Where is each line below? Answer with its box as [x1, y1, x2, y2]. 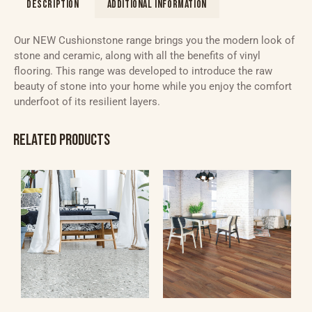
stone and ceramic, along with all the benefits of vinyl [14, 49, 260, 62]
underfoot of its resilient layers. [14, 95, 160, 108]
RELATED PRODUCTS [13, 130, 110, 150]
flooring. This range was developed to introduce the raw [14, 64, 272, 77]
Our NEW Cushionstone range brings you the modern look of [14, 33, 295, 47]
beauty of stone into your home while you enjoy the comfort [14, 79, 292, 93]
